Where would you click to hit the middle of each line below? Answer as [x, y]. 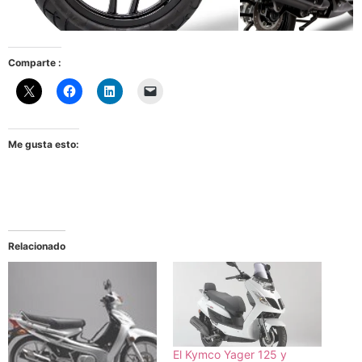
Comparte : [35, 62]
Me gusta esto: [44, 144]
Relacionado [37, 246]
